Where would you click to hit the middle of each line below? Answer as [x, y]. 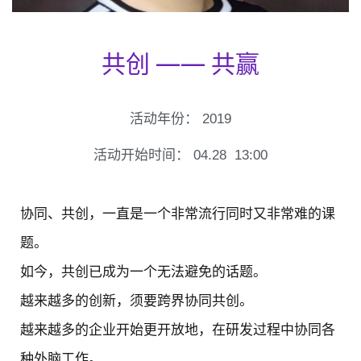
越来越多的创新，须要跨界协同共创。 [137, 301]
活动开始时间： [141, 156]
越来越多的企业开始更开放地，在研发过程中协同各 [178, 330]
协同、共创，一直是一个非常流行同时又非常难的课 [178, 214]
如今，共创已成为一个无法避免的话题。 [143, 272]
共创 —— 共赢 [180, 62]
